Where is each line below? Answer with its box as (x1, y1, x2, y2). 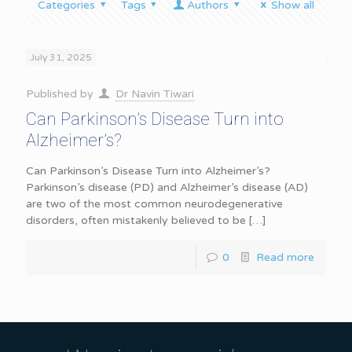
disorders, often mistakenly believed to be (26, 214, 246, 227)
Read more (256, 251, 314, 264)
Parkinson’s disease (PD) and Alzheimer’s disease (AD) (26, 181, 308, 194)
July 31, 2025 (30, 52, 92, 63)
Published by (26, 87, 97, 101)
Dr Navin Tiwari (115, 87, 194, 101)
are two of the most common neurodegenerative (26, 197, 283, 211)
